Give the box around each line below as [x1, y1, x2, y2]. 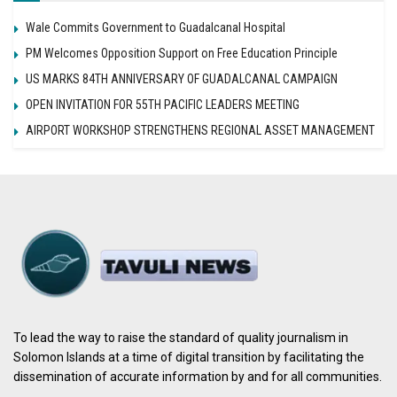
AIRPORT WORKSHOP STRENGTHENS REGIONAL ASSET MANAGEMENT [26, 122, 375, 137]
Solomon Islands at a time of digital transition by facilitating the [13, 350, 364, 365]
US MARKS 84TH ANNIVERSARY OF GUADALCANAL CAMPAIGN [26, 71, 338, 86]
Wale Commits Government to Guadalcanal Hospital [26, 19, 285, 35]
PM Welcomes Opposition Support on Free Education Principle [26, 45, 338, 60]
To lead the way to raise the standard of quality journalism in [13, 331, 348, 346]
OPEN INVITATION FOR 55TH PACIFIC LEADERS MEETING [26, 97, 300, 112]
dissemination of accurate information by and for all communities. [13, 370, 382, 385]
